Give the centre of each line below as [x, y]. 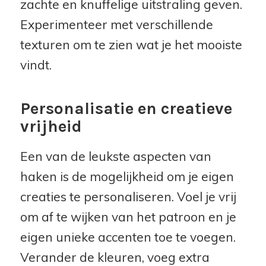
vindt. [36, 65]
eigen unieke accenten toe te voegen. [128, 237]
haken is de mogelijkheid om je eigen [127, 177]
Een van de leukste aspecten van [115, 156]
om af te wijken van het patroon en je [128, 217]
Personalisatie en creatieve [126, 109]
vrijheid [51, 126]
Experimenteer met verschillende [116, 25]
